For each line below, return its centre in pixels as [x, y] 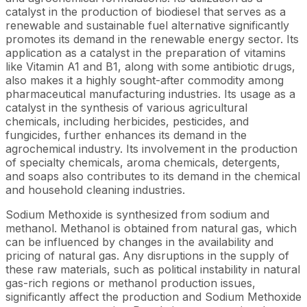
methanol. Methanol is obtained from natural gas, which [151, 228]
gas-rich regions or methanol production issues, [131, 283]
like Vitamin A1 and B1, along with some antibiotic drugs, [150, 66]
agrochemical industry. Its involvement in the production [151, 148]
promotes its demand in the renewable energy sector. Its [152, 39]
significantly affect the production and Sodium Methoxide [153, 296]
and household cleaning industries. [95, 189]
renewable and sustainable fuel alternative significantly [147, 25]
